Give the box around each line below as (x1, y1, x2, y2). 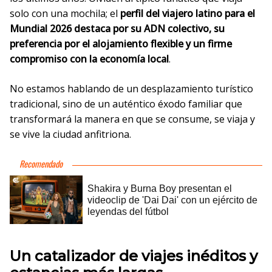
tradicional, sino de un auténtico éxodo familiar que (10, 97, 242, 110)
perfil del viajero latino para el (120, 7, 255, 20)
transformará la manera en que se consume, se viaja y (10, 112, 255, 126)
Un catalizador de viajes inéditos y (10, 247, 257, 265)
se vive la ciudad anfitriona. (10, 127, 131, 141)
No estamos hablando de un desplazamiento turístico (10, 82, 253, 95)
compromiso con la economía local (10, 52, 169, 66)
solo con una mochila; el (10, 7, 120, 20)
